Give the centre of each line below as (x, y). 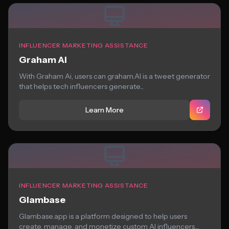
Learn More (104, 110)
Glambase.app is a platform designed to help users (103, 216)
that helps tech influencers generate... (81, 86)
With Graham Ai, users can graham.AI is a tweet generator (114, 76)
